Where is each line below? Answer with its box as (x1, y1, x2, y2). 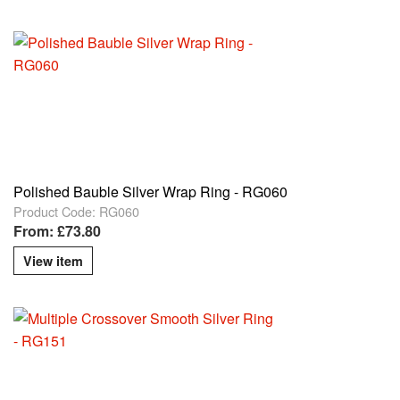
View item (23, 251, 83, 270)
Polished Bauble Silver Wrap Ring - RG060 (13, 181, 287, 203)
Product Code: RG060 (13, 202, 139, 221)
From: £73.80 (13, 220, 101, 241)
